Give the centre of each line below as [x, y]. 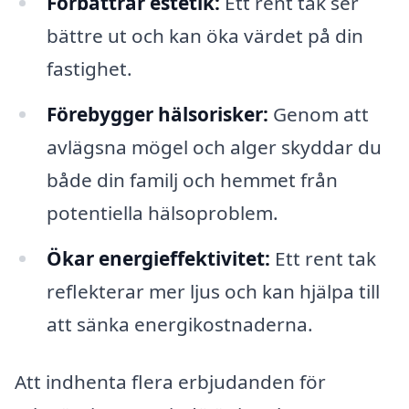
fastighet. [89, 68]
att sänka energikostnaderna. [179, 324]
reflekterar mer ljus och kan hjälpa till [213, 291]
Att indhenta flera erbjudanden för [170, 382]
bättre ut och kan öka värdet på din [204, 35]
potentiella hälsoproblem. [162, 212]
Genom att [318, 114]
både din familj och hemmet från [192, 179]
